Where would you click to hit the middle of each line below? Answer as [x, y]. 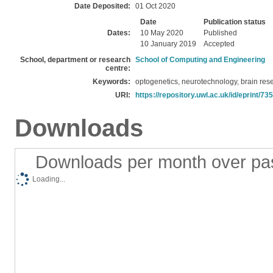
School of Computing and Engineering [200, 60]
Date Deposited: [102, 6]
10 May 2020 [162, 33]
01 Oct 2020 [155, 6]
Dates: [119, 33]
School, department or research [75, 60]
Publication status [235, 22]
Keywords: [112, 82]
